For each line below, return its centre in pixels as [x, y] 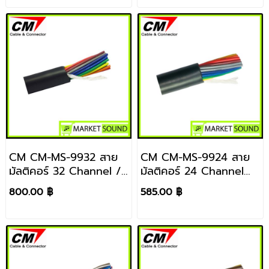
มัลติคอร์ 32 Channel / [65, 171]
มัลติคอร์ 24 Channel [192, 171]
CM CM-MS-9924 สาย [195, 158]
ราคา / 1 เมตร [174, 185]
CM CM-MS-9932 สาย [63, 158]
